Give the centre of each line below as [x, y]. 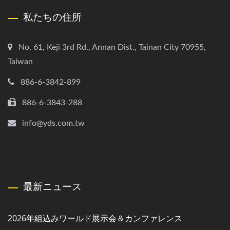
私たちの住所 [52, 17]
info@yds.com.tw [53, 123]
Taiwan [20, 61]
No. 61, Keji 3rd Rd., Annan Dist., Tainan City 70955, [112, 47]
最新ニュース [52, 186]
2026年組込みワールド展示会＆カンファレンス [95, 218]
